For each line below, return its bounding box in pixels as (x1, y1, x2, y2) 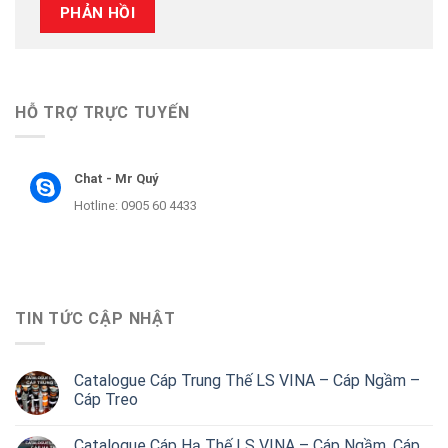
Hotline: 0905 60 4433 (73, 197, 197, 213)
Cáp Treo (74, 389, 138, 409)
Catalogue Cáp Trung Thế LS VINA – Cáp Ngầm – (74, 370, 420, 390)
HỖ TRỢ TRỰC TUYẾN (15, 102, 190, 122)
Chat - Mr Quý (73, 171, 158, 187)
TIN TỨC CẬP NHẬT (15, 309, 176, 329)
